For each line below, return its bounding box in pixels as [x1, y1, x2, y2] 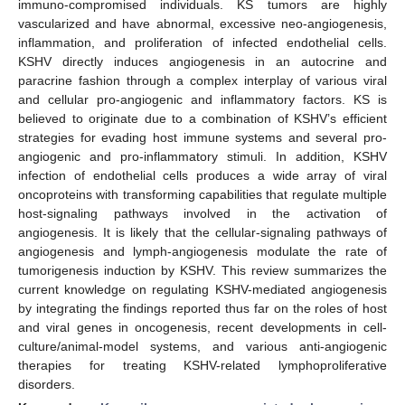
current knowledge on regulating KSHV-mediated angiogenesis [18, 281, 387, 297]
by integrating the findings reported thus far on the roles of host [18, 300, 387, 316]
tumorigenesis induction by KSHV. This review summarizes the [18, 262, 387, 278]
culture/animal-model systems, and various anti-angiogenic [18, 338, 387, 353]
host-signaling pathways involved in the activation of [18, 205, 387, 221]
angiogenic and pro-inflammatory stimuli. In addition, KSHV [18, 148, 387, 164]
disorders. [18, 376, 75, 391]
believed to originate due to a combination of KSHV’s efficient [18, 110, 387, 126]
